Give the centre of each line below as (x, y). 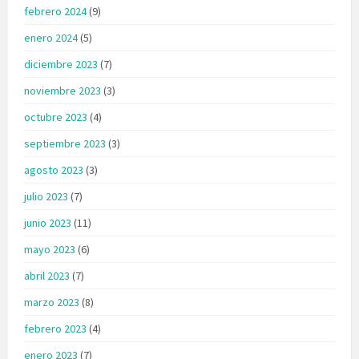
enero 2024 (51, 37)
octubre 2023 (56, 117)
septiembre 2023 (65, 143)
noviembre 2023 (63, 90)
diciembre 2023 (61, 64)
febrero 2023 (55, 328)
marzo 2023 (52, 302)
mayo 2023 (50, 249)
